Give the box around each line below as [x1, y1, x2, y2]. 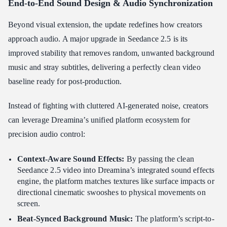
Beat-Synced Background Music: [17, 214, 133, 223]
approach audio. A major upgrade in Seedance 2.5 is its [8, 34, 188, 44]
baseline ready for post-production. [8, 77, 122, 86]
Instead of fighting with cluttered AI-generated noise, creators [8, 101, 209, 110]
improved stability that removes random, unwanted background [8, 49, 215, 58]
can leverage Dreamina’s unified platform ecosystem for [8, 116, 191, 125]
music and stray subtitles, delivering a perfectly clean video [8, 63, 201, 72]
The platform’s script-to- [133, 214, 214, 223]
